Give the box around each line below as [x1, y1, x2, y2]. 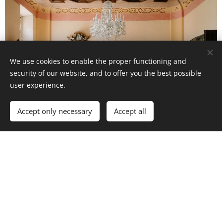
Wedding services [5, 179, 200, 208]
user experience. [10, 80, 65, 90]
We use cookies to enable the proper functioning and [10, 56, 186, 66]
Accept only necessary [17, 106, 92, 116]
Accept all [114, 106, 146, 116]
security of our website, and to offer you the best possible [10, 68, 201, 78]
